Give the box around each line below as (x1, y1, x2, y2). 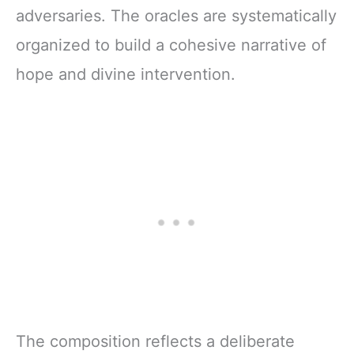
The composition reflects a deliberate (16, 331, 295, 351)
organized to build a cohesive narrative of (16, 36, 326, 55)
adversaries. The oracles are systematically (16, 6, 337, 26)
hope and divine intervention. (16, 65, 235, 85)
